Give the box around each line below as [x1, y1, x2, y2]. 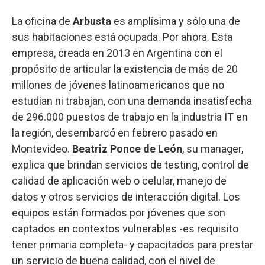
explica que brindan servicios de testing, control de [12, 159, 249, 172]
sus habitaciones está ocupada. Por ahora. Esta [12, 31, 232, 44]
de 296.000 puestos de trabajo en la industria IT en [12, 111, 248, 124]
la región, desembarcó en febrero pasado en [12, 127, 218, 140]
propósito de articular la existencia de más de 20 [12, 63, 238, 76]
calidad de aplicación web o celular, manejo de [12, 174, 227, 188]
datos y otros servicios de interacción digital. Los [12, 190, 240, 203]
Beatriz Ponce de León [72, 143, 182, 156]
